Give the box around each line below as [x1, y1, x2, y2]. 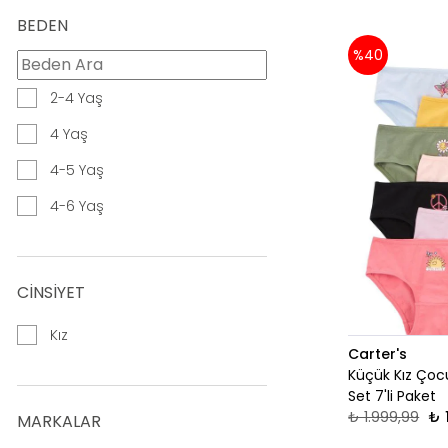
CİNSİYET [17, 281, 85, 305]
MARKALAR [17, 410, 101, 434]
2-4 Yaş [50, 88, 103, 109]
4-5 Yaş [50, 160, 104, 181]
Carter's [348, 344, 408, 365]
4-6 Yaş [50, 196, 104, 217]
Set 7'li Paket [348, 386, 437, 407]
